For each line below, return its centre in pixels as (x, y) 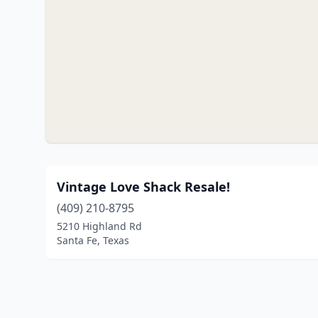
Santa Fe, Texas (93, 240)
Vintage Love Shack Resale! (143, 187)
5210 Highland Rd (99, 226)
